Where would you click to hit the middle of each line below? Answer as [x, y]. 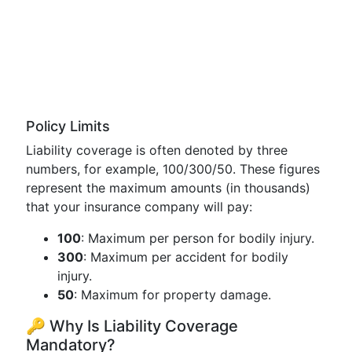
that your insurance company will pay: [139, 207]
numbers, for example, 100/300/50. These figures [173, 169]
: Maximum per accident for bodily [186, 257]
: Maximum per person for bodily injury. [198, 238]
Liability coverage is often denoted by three [157, 150]
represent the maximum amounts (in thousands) [168, 188]
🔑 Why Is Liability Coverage [132, 326]
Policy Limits [68, 126]
